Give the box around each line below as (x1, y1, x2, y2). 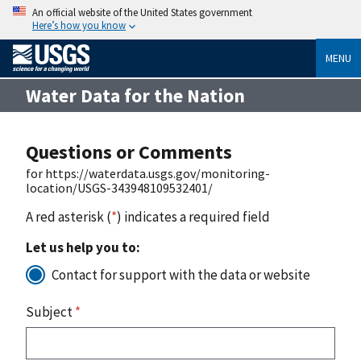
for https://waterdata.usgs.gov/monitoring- (26, 164, 270, 181)
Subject (26, 302, 75, 321)
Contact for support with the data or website (52, 265, 310, 284)
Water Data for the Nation (26, 83, 245, 107)
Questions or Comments (26, 139, 232, 164)
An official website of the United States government (32, 6, 252, 19)
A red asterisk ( (26, 207, 111, 226)
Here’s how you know (32, 19, 126, 31)
